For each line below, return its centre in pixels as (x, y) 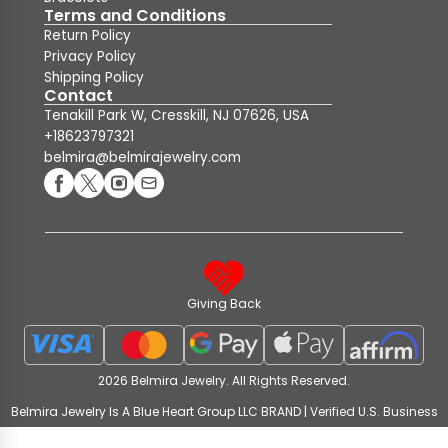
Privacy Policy (90, 56)
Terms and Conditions (135, 15)
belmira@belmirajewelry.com (142, 157)
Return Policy (87, 35)
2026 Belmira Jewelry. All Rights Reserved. (224, 380)
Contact (78, 95)
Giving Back (224, 303)
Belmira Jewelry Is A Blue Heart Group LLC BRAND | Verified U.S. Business (224, 411)
